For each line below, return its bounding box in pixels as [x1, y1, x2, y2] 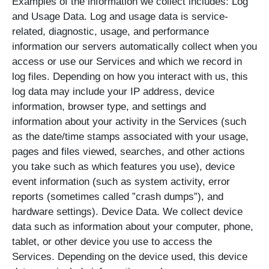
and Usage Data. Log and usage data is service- [12, 11, 228, 23]
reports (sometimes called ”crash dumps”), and [12, 191, 223, 203]
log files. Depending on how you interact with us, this [12, 71, 248, 83]
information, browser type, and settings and [12, 101, 206, 113]
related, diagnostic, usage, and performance [12, 26, 209, 38]
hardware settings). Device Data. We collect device [12, 206, 243, 218]
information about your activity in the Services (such [12, 116, 246, 128]
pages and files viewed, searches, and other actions [12, 146, 245, 158]
